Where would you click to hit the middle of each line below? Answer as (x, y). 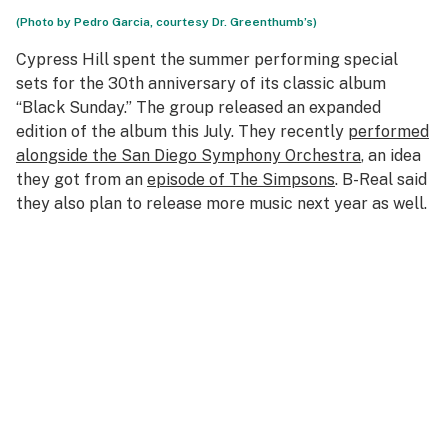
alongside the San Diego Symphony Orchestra (188, 155)
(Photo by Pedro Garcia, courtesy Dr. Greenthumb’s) (166, 22)
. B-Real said (381, 179)
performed (388, 131)
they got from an (81, 179)
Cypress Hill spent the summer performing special (207, 59)
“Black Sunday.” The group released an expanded (198, 107)
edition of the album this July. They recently (182, 131)
